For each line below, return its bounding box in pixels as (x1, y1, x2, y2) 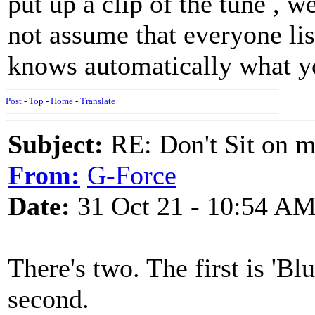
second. (8, 284, 89, 314)
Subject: (8, 129, 103, 159)
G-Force (87, 160, 176, 190)
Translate (80, 96, 115, 106)
